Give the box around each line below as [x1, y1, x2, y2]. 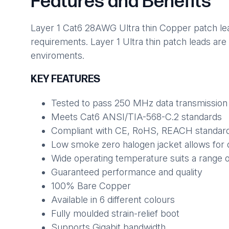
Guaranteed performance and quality [51, 167, 202, 178]
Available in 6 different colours [51, 194, 175, 205]
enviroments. [30, 50, 84, 61]
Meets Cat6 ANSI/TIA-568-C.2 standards [51, 111, 222, 123]
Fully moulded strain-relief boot [51, 208, 179, 219]
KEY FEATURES [30, 73, 100, 86]
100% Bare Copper [51, 180, 131, 192]
